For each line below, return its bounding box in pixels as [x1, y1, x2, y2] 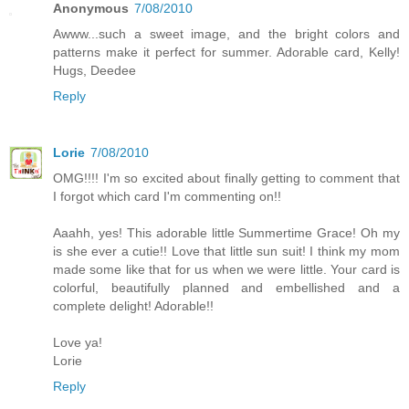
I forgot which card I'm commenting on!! [53, 188, 281, 204]
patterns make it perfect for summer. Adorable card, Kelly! [53, 44, 400, 59]
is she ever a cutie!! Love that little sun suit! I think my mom [53, 243, 400, 258]
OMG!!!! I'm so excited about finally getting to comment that [53, 170, 400, 185]
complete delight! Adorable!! [53, 298, 214, 313]
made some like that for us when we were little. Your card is [53, 261, 400, 277]
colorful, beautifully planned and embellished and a [53, 279, 400, 295]
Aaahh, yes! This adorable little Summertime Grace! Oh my [53, 225, 400, 240]
